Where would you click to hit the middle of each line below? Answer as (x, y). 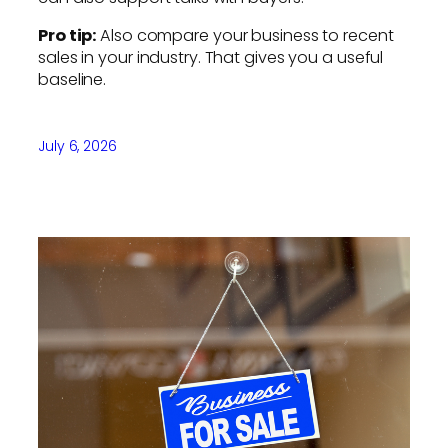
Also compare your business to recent (245, 35)
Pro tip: (67, 35)
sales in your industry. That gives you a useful (211, 57)
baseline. (72, 79)
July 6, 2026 (77, 146)
